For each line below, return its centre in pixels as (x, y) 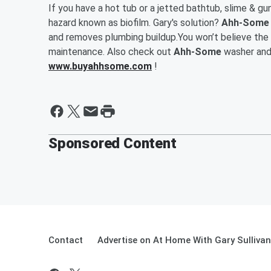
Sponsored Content (113, 143)
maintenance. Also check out (111, 51)
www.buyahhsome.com (100, 66)
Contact (66, 240)
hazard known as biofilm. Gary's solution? (135, 22)
